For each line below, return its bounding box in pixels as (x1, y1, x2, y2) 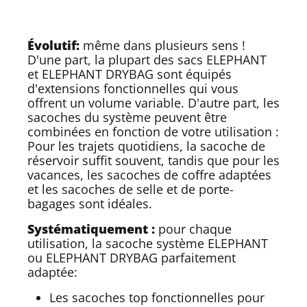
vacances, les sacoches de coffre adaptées (27, 166, 271, 183)
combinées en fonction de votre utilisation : (27, 123, 279, 140)
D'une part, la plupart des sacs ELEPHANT (27, 51, 267, 68)
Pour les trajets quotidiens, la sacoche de (27, 137, 265, 154)
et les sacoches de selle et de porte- (27, 180, 234, 197)
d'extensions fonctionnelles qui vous (27, 79, 238, 97)
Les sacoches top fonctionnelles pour (49, 288, 265, 306)
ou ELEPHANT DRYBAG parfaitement (27, 249, 236, 266)
